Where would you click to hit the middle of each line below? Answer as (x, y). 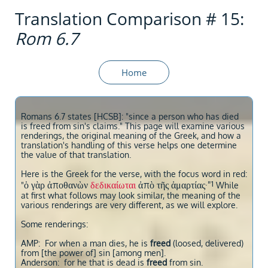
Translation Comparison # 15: (130, 19)
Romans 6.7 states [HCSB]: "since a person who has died (130, 116)
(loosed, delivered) (208, 243)
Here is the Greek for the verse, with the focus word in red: (134, 174)
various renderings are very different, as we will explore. (129, 205)
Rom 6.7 (47, 38)
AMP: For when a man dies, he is (86, 243)
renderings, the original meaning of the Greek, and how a (131, 135)
